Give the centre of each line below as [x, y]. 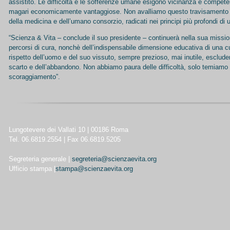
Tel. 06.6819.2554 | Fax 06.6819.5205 [65, 139]
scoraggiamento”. [34, 77]
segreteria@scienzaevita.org [114, 159]
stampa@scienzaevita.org [94, 169]
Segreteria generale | [39, 159]
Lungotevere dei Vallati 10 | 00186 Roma [69, 130]
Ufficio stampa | [32, 169]
